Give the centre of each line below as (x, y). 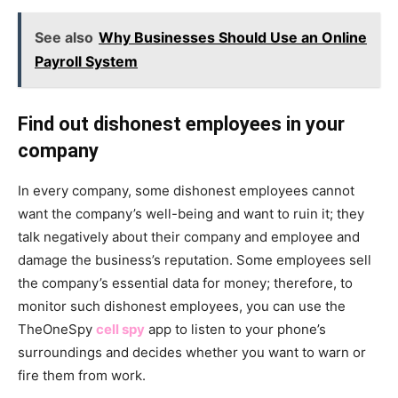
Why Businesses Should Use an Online (233, 37)
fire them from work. (82, 375)
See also (64, 37)
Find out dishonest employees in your (181, 123)
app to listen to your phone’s (235, 329)
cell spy (120, 329)
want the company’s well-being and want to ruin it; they (191, 213)
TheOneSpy (57, 329)
